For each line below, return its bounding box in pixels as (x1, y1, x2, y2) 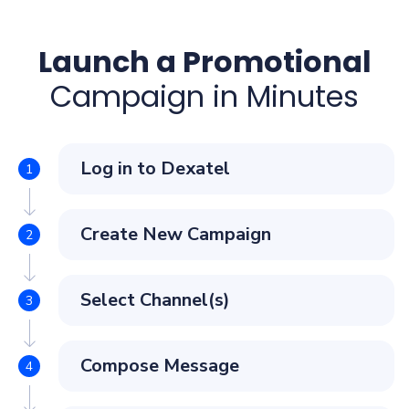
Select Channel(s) (80, 288, 230, 313)
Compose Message (80, 353, 239, 379)
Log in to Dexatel (80, 156, 230, 182)
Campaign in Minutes (50, 76, 359, 118)
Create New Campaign (80, 222, 271, 247)
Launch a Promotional (37, 41, 372, 83)
